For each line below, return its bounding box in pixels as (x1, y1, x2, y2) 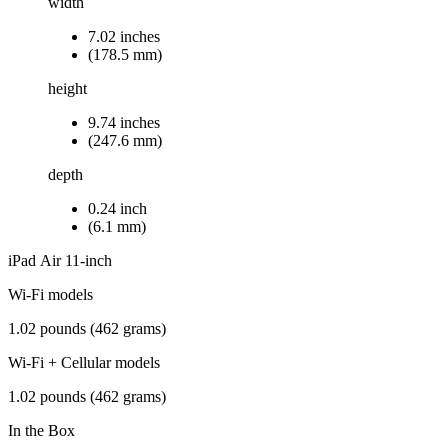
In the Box (8, 421, 75, 439)
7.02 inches (88, 27, 160, 45)
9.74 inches (88, 113, 160, 131)
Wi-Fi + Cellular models (8, 353, 160, 371)
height (48, 79, 87, 97)
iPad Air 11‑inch (8, 251, 112, 269)
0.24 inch (88, 199, 147, 217)
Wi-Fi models (8, 285, 93, 303)
